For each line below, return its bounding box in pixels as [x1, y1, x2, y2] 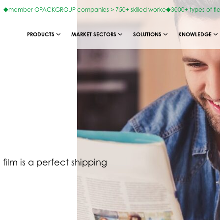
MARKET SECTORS [71, 31, 117, 38]
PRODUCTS [27, 31, 55, 38]
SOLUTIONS [133, 31, 162, 38]
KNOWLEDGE [178, 31, 212, 38]
